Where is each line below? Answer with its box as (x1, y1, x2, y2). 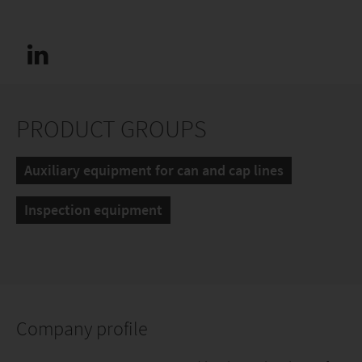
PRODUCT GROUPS (16, 113, 207, 144)
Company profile (16, 316, 148, 341)
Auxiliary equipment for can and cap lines (24, 161, 284, 179)
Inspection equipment (24, 200, 162, 219)
